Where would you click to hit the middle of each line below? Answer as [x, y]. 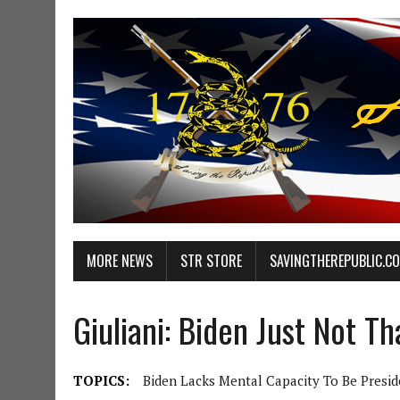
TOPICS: [101, 380]
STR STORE [211, 261]
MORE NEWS [120, 261]
